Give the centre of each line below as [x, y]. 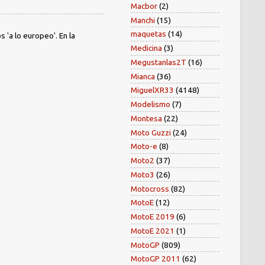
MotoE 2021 [153, 230]
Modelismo [151, 104]
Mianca [143, 76]
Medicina [146, 48]
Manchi [143, 20]
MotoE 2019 [153, 217]
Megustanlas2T [159, 62]
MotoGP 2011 [156, 259]
